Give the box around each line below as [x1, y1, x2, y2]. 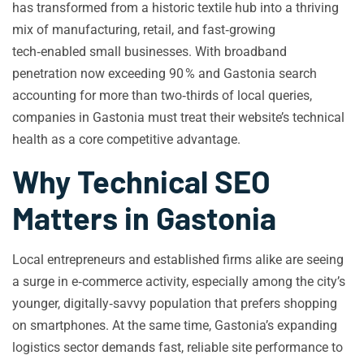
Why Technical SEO [12, 162, 271, 200]
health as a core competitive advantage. [12, 132, 240, 147]
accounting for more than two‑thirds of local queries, [12, 88, 312, 103]
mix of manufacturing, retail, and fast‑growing [12, 22, 275, 37]
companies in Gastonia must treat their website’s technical [12, 110, 344, 125]
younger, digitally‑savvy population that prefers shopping [12, 296, 337, 311]
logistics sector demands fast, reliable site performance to [12, 340, 343, 355]
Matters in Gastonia [12, 199, 276, 236]
